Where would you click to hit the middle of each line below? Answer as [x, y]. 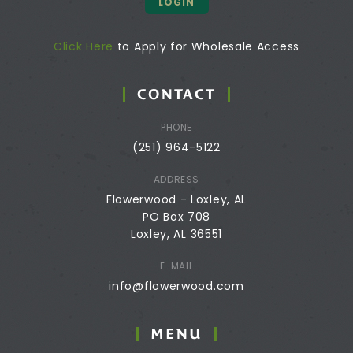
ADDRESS [176, 179]
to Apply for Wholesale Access [206, 46]
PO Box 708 [176, 216]
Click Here [84, 46]
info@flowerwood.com [176, 286]
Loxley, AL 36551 [176, 234]
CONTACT [176, 94]
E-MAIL [176, 266]
